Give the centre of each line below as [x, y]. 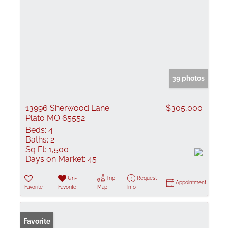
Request [147, 178]
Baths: [37, 140]
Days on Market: [55, 159]
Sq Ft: [36, 149]
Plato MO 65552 [55, 118]
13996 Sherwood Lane [67, 108]
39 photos [188, 78]
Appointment [191, 182]
